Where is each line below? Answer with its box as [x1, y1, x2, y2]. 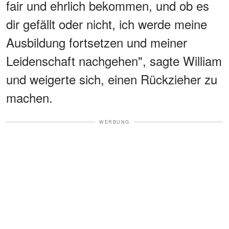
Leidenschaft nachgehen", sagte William [6, 51, 222, 70]
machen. [6, 88, 53, 106]
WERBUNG [99, 118, 130, 125]
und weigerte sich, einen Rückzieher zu [6, 70, 217, 88]
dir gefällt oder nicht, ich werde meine [6, 14, 207, 33]
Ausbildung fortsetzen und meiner [6, 33, 187, 51]
